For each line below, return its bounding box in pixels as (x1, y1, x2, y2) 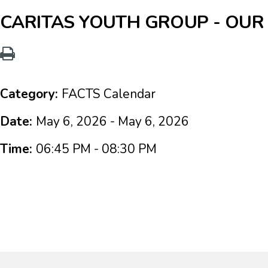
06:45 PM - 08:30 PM (36, 141, 157, 157)
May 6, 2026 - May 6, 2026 (36, 113, 189, 130)
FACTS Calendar (62, 86, 156, 102)
